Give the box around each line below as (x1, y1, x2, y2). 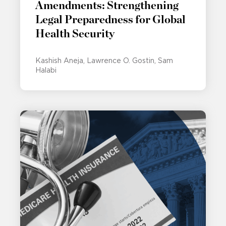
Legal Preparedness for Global (35, 14, 186, 26)
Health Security (35, 28, 115, 40)
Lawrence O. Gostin (87, 56, 154, 65)
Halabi (35, 66, 56, 75)
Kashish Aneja (35, 56, 83, 65)
